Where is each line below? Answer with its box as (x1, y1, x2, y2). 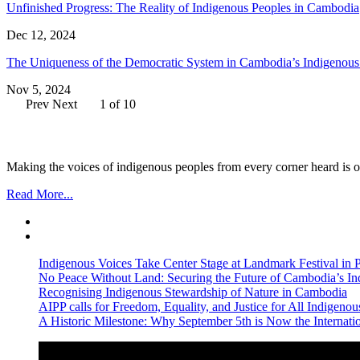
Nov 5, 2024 (6, 82, 71, 96)
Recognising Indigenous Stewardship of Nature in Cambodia (39, 285, 347, 300)
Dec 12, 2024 (6, 27, 76, 42)
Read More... (6, 187, 73, 202)
